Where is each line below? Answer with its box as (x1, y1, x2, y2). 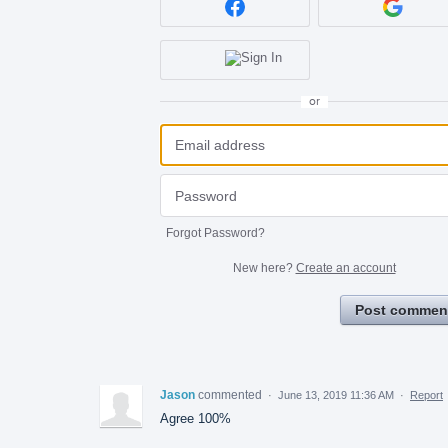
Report (410, 388, 443, 401)
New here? (232, 260, 296, 275)
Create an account (295, 260, 396, 275)
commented (198, 387, 265, 402)
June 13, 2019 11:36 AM (278, 388, 394, 401)
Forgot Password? (166, 225, 265, 240)
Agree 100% (160, 410, 231, 426)
